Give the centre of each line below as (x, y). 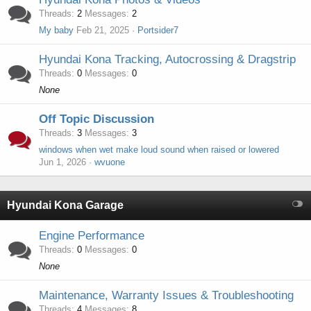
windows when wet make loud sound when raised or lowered (159, 150)
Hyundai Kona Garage (65, 205)
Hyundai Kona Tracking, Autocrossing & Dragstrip (167, 59)
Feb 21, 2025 (103, 30)
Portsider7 (158, 30)
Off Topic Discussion (96, 119)
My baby (56, 30)
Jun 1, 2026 (62, 162)
